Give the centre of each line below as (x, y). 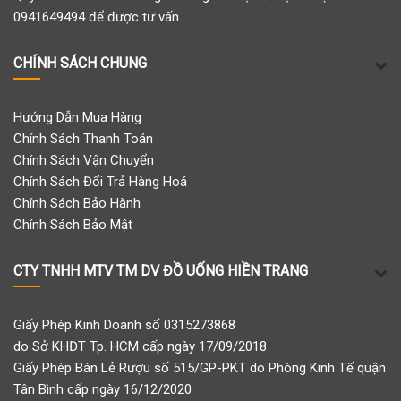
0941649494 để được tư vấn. (98, 17)
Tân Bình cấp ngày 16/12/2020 (102, 389)
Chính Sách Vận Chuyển (84, 160)
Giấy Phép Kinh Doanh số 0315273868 (124, 325)
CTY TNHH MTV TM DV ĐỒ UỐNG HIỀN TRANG (161, 271)
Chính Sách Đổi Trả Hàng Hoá (100, 182)
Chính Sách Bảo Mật (73, 225)
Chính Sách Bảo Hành (77, 203)
